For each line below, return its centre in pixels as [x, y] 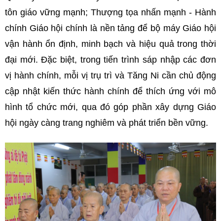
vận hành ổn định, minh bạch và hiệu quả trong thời [110, 44]
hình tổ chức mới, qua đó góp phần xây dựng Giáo [110, 107]
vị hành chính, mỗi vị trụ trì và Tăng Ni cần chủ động [110, 76]
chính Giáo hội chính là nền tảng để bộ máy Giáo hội [110, 28]
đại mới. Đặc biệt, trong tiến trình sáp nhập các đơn [110, 60]
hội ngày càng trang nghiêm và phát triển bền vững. [108, 123]
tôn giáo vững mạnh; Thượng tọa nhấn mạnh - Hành [110, 13]
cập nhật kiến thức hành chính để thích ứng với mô [110, 92]
